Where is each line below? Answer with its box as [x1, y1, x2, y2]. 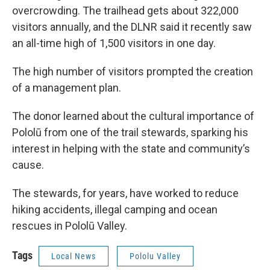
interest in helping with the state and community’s [12, 142, 250, 155]
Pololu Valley [130, 251, 181, 261]
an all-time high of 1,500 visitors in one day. [12, 36, 216, 49]
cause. [12, 158, 44, 171]
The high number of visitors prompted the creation [12, 64, 253, 78]
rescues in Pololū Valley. [12, 219, 127, 232]
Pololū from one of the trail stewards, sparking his [12, 125, 248, 139]
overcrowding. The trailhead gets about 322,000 [12, 4, 239, 17]
